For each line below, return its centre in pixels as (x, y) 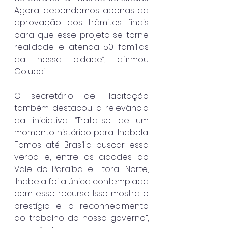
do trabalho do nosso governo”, (81, 218)
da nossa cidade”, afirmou (81, 59)
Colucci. (30, 71)
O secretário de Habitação (81, 96)
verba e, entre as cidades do (81, 157)
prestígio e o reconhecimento (81, 206)
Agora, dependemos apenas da (81, 10)
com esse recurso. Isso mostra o (81, 193)
